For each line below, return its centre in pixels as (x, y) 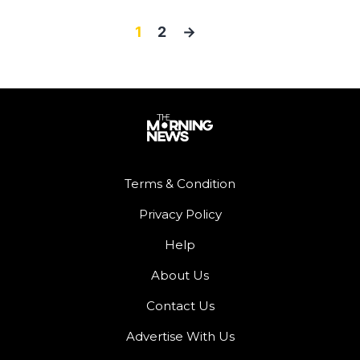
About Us (180, 275)
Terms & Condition (180, 183)
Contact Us (180, 305)
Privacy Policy (180, 214)
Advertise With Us (180, 336)
